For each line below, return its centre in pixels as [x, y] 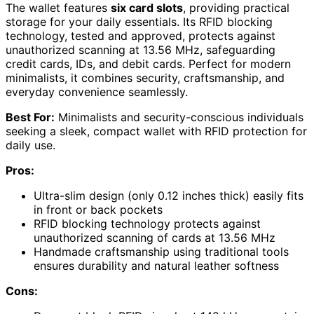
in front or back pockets [98, 209]
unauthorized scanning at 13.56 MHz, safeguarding [141, 49]
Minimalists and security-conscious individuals [179, 117]
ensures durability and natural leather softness [156, 265]
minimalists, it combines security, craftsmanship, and [145, 77]
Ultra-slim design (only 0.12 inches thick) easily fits [169, 195]
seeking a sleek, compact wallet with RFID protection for [156, 131]
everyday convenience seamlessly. [97, 91]
